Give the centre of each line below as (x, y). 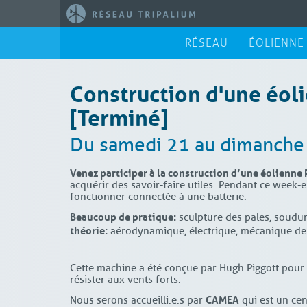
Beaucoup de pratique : (123, 216)
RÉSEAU (206, 43)
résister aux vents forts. (125, 280)
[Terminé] (119, 115)
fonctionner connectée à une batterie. (158, 197)
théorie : (89, 229)
